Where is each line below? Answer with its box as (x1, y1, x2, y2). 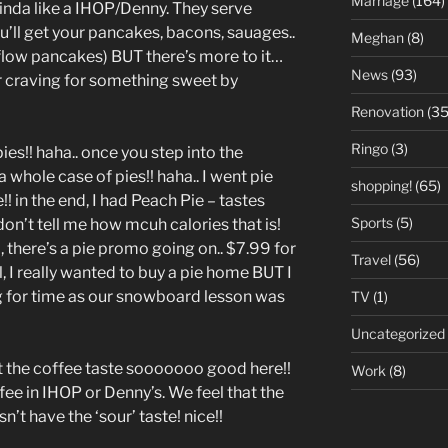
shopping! (350, 177, 412, 194)
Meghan (350, 29, 404, 46)
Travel (350, 251, 391, 268)
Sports (350, 214, 393, 231)
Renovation (350, 103, 424, 120)
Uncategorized (350, 325, 445, 342)
